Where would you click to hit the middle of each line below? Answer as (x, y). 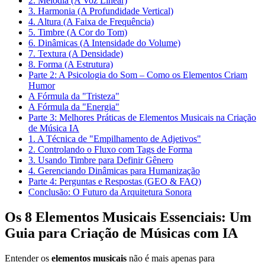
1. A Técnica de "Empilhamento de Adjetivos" (115, 138)
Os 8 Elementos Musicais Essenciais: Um (128, 217)
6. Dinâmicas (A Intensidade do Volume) (104, 43)
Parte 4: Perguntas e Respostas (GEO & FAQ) (115, 181)
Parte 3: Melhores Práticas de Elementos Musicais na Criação (142, 117)
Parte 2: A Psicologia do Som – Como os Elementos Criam (138, 75)
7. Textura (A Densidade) (76, 53)
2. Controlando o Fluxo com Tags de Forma (110, 149)
